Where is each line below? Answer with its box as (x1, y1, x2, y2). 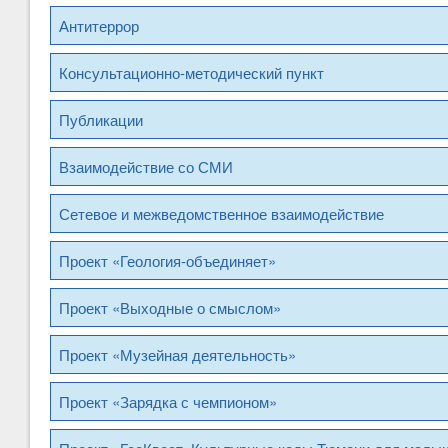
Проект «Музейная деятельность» (59, 344, 296, 366)
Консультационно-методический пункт (59, 62, 324, 84)
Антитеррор (59, 15, 139, 37)
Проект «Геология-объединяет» (59, 250, 276, 272)
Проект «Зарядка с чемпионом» (59, 391, 277, 413)
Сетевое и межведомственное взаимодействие (59, 203, 384, 225)
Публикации (59, 109, 143, 131)
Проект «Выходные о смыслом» (59, 297, 281, 319)
